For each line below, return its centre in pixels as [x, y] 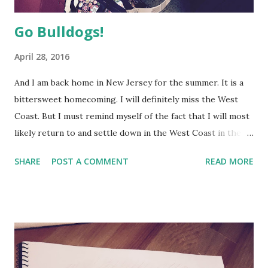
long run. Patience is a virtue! [72, 149]
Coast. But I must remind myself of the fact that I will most [132, 116]
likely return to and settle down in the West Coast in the [128, 133]
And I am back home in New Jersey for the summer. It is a [129, 82]
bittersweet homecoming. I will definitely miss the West [126, 99]
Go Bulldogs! [59, 31]
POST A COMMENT [90, 161]
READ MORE [229, 161]
